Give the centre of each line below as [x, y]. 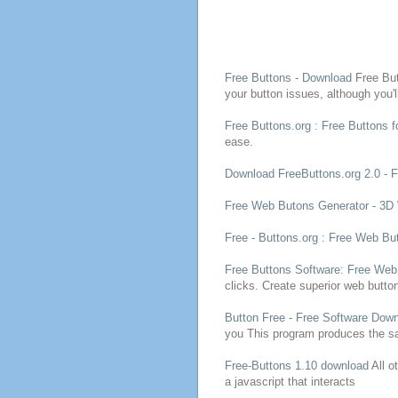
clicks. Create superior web [296, 285]
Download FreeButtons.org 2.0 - [307, 173]
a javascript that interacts [290, 381]
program [293, 333]
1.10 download [330, 365]
